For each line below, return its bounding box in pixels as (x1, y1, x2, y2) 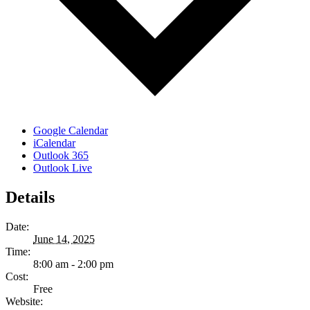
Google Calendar (33, 124, 108, 136)
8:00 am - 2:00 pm (33, 257, 113, 270)
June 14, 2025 (33, 232, 95, 245)
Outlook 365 (33, 149, 89, 161)
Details (6, 188, 55, 206)
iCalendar (33, 136, 75, 149)
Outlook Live (33, 161, 92, 174)
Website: (6, 295, 43, 307)
